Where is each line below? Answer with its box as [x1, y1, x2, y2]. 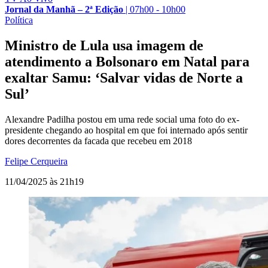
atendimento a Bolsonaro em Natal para [5, 53, 249, 69]
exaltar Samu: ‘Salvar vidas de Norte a [5, 69, 243, 86]
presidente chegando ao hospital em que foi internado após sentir [5, 124, 248, 135]
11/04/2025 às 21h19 [5, 176, 84, 187]
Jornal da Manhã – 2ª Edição [5, 4, 123, 14]
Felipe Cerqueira [5, 156, 68, 166]
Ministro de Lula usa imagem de [5, 37, 203, 53]
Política [5, 14, 33, 25]
